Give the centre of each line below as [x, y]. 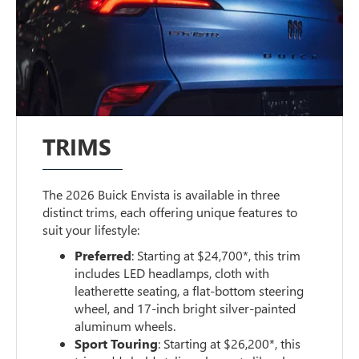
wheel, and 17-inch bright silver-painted [186, 308]
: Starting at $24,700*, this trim [216, 255]
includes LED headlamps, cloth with [172, 272]
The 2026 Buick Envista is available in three [161, 194]
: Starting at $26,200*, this [230, 343]
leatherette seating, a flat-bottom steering [190, 290]
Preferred [103, 255]
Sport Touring [117, 343]
